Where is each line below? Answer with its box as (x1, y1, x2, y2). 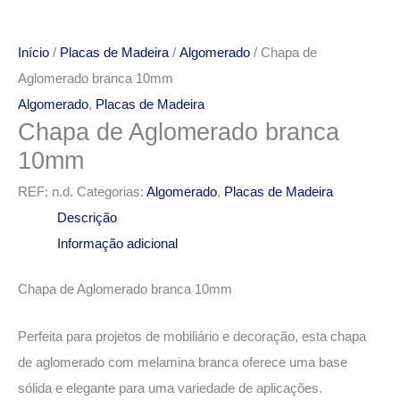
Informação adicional (56, 237, 178, 252)
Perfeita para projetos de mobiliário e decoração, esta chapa (18, 329, 366, 344)
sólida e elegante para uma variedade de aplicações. (18, 380, 322, 396)
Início (18, 46, 49, 60)
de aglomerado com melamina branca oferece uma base (18, 354, 347, 370)
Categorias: (77, 185, 146, 200)
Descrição (56, 211, 117, 226)
